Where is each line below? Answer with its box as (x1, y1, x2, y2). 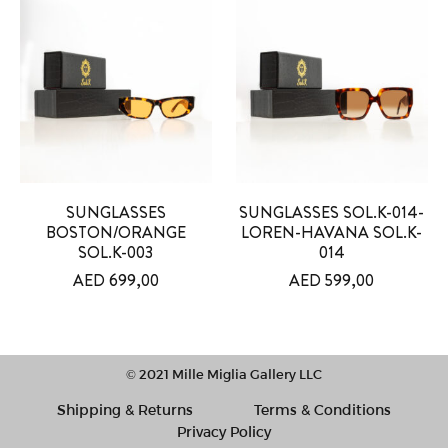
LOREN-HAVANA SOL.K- (241, 221, 423, 245)
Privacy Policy (177, 423, 271, 441)
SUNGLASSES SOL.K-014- (239, 201, 425, 225)
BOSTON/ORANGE (46, 221, 187, 245)
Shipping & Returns (57, 401, 194, 419)
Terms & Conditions (253, 401, 391, 419)
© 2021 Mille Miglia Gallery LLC (126, 366, 322, 383)
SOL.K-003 (78, 241, 154, 265)
